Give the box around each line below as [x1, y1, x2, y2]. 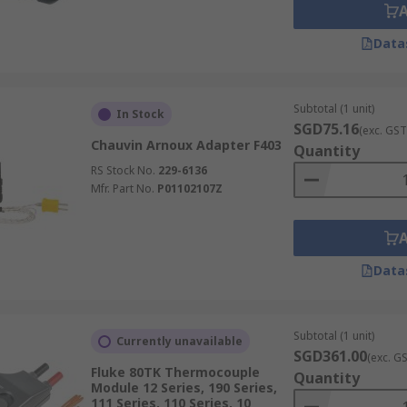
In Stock [115, 106, 164, 122]
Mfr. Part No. [90, 181, 154, 196]
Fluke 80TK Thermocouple [90, 363, 260, 381]
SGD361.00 [293, 346, 367, 366]
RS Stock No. [90, 163, 155, 178]
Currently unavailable [115, 333, 243, 349]
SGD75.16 [293, 119, 359, 139]
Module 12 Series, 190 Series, [90, 379, 277, 396]
